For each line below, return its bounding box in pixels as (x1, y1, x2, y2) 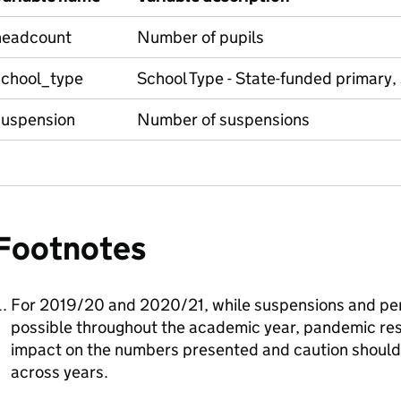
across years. (10, 362, 108, 382)
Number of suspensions (136, 109, 310, 130)
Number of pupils (136, 27, 264, 47)
